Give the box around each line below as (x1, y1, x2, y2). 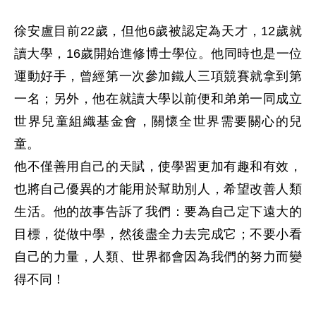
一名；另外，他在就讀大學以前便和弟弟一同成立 (14, 91, 302, 107)
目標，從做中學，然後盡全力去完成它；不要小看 (14, 226, 302, 242)
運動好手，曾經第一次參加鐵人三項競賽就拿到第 (14, 68, 302, 84)
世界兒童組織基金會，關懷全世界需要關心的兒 (14, 114, 302, 129)
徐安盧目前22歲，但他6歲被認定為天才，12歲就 (14, 23, 302, 39)
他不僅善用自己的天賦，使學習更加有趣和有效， (14, 159, 302, 174)
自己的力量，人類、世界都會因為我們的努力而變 (14, 249, 302, 265)
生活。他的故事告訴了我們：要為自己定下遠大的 (14, 204, 302, 219)
